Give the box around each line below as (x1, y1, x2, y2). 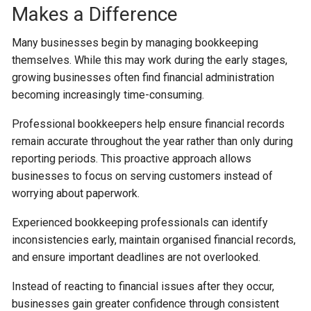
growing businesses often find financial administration (12, 70, 275, 84)
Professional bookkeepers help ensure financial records (12, 117, 285, 131)
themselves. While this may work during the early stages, (12, 53, 288, 67)
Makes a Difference (12, 2, 178, 26)
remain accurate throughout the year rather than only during (12, 134, 294, 148)
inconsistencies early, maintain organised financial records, (12, 233, 296, 246)
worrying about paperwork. (12, 186, 140, 200)
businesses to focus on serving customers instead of (12, 169, 274, 183)
